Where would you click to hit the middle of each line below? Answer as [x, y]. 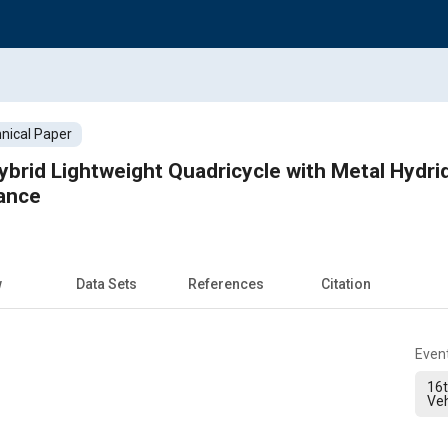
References [226, 283]
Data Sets [106, 283]
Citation [346, 283]
